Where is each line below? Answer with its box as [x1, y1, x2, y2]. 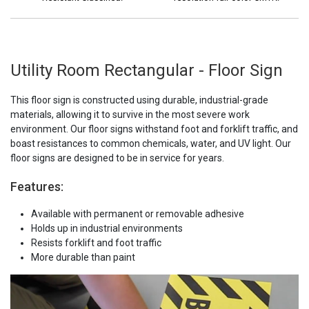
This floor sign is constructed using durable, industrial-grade [10, 94, 268, 106]
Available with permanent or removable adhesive [31, 208, 244, 220]
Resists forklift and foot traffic [31, 237, 161, 249]
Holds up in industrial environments [31, 223, 183, 235]
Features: [10, 179, 63, 195]
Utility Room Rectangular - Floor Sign [10, 61, 283, 81]
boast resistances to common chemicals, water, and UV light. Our [10, 138, 291, 150]
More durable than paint [31, 252, 135, 263]
